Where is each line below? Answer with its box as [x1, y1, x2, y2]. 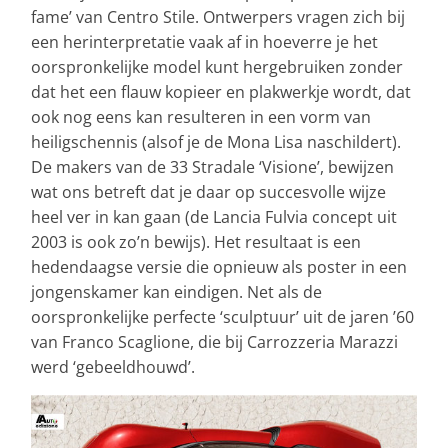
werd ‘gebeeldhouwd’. [31, 355, 195, 378]
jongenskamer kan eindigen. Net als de [31, 280, 322, 303]
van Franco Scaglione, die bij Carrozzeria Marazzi [31, 330, 398, 353]
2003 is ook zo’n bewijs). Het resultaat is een [31, 230, 361, 253]
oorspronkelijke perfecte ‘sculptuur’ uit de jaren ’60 [31, 305, 414, 328]
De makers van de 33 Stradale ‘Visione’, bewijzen [31, 155, 394, 178]
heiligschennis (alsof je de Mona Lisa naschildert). [31, 130, 401, 153]
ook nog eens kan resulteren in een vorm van [31, 105, 371, 128]
